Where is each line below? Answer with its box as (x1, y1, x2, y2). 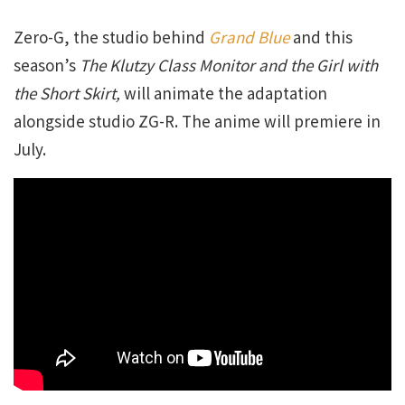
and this (293, 25, 353, 48)
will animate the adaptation (124, 81, 327, 104)
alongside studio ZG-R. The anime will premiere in (14, 109, 381, 132)
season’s (14, 53, 80, 76)
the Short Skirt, (14, 81, 124, 104)
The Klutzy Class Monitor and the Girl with (80, 53, 378, 76)
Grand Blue (209, 25, 289, 48)
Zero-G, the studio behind (14, 25, 209, 48)
